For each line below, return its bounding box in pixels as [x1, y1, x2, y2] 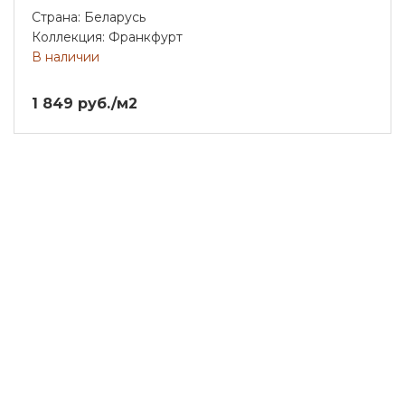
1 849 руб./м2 [32, 94, 137, 112]
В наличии [32, 48, 99, 65]
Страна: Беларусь [32, 8, 146, 25]
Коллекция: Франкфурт [32, 28, 183, 45]
